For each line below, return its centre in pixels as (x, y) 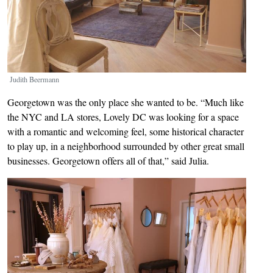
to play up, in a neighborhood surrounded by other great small (126, 146)
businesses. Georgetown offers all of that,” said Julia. (108, 160)
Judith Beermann (34, 79)
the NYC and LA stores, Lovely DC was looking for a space (123, 116)
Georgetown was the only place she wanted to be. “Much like (126, 102)
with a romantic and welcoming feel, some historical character (126, 131)
